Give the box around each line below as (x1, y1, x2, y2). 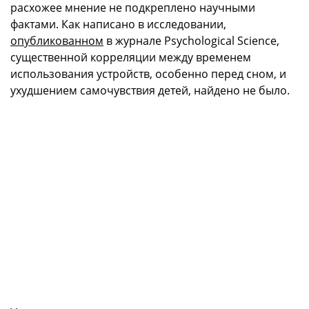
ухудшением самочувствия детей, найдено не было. (10, 83, 290, 98)
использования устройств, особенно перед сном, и (10, 66, 286, 81)
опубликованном (10, 33, 103, 48)
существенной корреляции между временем (10, 50, 251, 65)
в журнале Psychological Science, (103, 33, 279, 48)
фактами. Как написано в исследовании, (10, 17, 226, 32)
